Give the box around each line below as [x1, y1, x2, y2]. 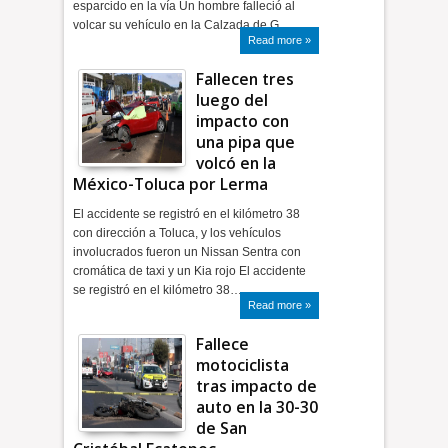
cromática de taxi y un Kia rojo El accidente [73, 264, 307, 278]
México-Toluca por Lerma [73, 173, 269, 195]
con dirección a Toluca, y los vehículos [73, 226, 282, 240]
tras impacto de [196, 375, 318, 397]
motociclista [196, 354, 290, 376]
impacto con [196, 110, 290, 132]
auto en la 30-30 [196, 396, 319, 418]
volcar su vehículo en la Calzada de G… [73, 18, 292, 32]
